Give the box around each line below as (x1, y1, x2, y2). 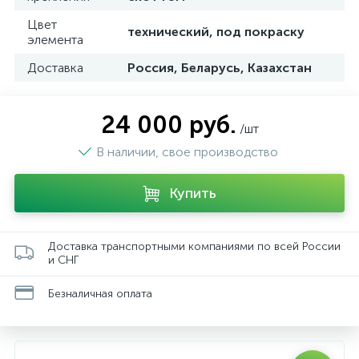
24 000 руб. (100, 111, 236, 139)
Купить (169, 184, 216, 202)
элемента (27, 32, 83, 47)
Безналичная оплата (48, 286, 152, 301)
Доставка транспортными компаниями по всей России (48, 240, 341, 253)
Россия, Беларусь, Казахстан (127, 60, 312, 75)
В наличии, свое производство (95, 144, 281, 159)
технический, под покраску (127, 24, 305, 39)
